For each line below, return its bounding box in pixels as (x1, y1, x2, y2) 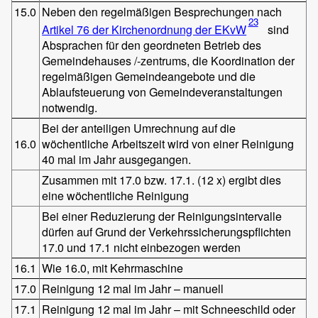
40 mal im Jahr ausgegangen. (42, 150, 192, 168)
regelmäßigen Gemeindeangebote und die (42, 67, 256, 84)
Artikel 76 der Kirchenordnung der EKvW (42, 21, 247, 38)
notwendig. (42, 99, 98, 116)
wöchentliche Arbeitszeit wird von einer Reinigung (42, 135, 295, 152)
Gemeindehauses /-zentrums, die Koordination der (42, 52, 295, 69)
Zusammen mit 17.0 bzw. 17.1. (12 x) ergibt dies (42, 171, 282, 188)
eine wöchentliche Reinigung (42, 187, 190, 204)
